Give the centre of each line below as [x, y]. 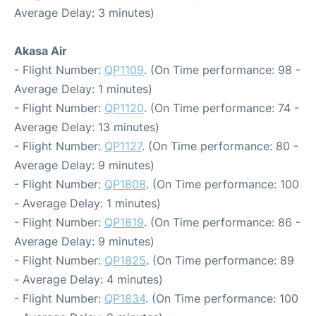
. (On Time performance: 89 [220, 260]
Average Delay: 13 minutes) [87, 127]
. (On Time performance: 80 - [220, 146]
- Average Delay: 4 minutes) [89, 279]
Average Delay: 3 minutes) [84, 13]
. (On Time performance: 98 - [222, 70]
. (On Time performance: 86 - [222, 222]
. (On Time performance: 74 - [221, 108]
